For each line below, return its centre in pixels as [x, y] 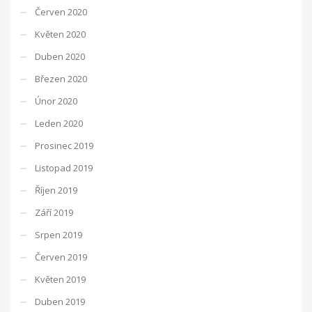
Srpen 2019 [58, 234]
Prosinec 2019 [64, 145]
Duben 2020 [60, 56]
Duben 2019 [60, 301]
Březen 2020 [61, 78]
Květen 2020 [60, 34]
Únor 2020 [56, 101]
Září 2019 [54, 212]
